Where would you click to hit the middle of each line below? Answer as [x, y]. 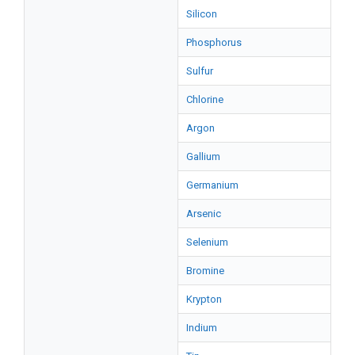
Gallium [203, 156]
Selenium [207, 242]
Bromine [205, 270]
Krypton [204, 299]
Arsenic [204, 213]
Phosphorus [214, 42]
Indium [202, 327]
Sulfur [200, 71]
